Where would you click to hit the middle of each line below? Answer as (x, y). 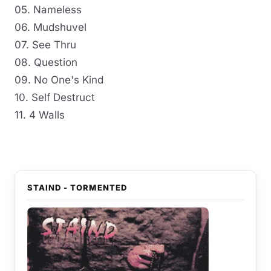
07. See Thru (45, 45)
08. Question (46, 62)
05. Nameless (48, 10)
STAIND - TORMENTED (77, 188)
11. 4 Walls (40, 115)
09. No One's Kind (59, 80)
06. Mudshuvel (51, 27)
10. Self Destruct (55, 97)
